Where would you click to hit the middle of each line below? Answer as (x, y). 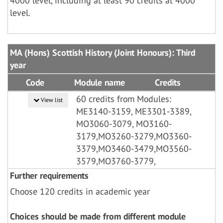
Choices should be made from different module (98, 216)
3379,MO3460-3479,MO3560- (134, 149)
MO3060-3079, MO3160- (124, 124)
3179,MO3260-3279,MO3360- (134, 136)
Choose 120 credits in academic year (80, 191)
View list (51, 100)
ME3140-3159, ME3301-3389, (134, 111)
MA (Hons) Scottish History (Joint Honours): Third (103, 53)
